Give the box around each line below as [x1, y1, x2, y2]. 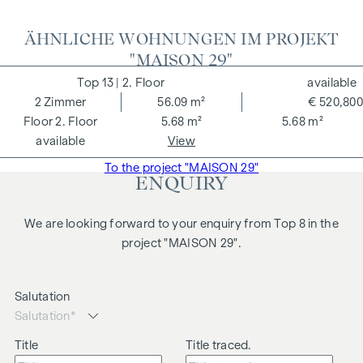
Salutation [14, 289, 70, 303]
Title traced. [186, 338, 252, 352]
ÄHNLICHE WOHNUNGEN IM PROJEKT [23, 29, 340, 49]
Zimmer [44, 95, 87, 109]
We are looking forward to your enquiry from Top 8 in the [24, 216, 339, 230]
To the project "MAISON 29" [104, 160, 259, 174]
